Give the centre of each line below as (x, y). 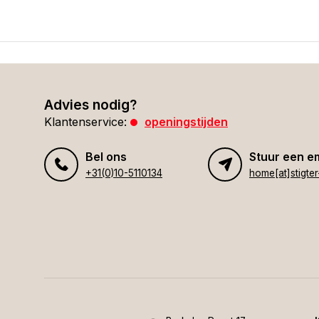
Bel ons (106, 157)
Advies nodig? (90, 105)
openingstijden (186, 122)
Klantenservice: (85, 122)
